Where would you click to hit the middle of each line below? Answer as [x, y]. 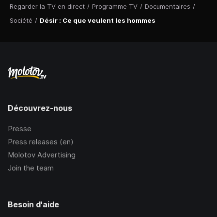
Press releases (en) [41, 142]
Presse [20, 129]
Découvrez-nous [40, 108]
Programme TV [115, 7]
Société [21, 21]
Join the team [31, 168]
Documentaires [168, 7]
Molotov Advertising [42, 155]
